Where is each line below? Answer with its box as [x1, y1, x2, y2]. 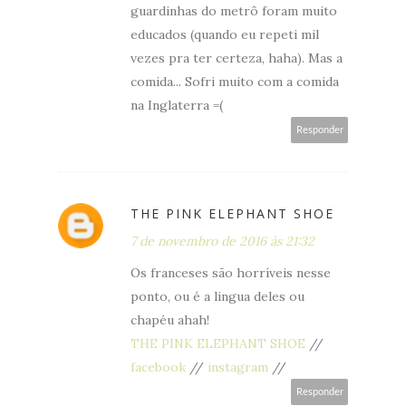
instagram [208, 358, 268, 375]
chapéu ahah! [130, 311, 209, 328]
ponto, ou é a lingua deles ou [130, 287, 304, 304]
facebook [130, 358, 186, 375]
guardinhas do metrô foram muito [130, 2, 337, 19]
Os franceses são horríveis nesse [130, 264, 331, 281]
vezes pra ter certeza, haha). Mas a [130, 49, 343, 66]
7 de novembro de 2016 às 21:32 [130, 232, 314, 249]
